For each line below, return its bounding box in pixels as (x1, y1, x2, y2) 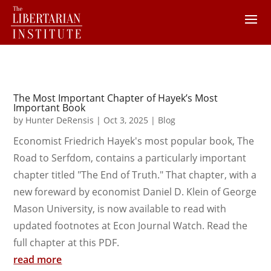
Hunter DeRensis (25, 114, 94, 126)
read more (13, 253, 62, 266)
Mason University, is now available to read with (13, 202, 227, 215)
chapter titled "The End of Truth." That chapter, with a (13, 168, 257, 181)
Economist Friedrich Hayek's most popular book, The (13, 134, 255, 148)
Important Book (13, 101, 86, 114)
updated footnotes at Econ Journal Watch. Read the (13, 219, 248, 232)
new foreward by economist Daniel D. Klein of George (13, 185, 257, 198)
